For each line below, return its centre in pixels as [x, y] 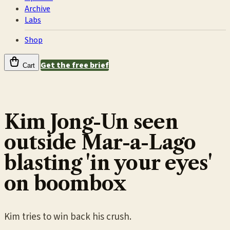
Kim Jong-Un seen [91, 122]
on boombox [65, 183]
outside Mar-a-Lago [100, 142]
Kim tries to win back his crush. [68, 217]
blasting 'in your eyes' [108, 163]
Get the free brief [75, 65]
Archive [37, 9]
